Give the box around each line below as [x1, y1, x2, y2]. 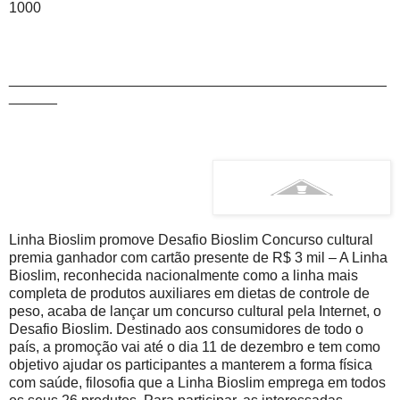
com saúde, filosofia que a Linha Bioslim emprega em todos [9, 374, 386, 390]
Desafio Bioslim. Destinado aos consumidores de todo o [9, 321, 363, 337]
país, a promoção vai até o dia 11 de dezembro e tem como [9, 338, 380, 354]
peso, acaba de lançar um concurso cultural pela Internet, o [9, 303, 381, 319]
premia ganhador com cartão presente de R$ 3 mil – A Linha [9, 249, 387, 265]
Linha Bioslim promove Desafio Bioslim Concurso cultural [9, 231, 373, 247]
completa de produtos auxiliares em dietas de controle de [9, 285, 370, 301]
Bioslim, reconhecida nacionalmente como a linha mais [9, 267, 358, 283]
